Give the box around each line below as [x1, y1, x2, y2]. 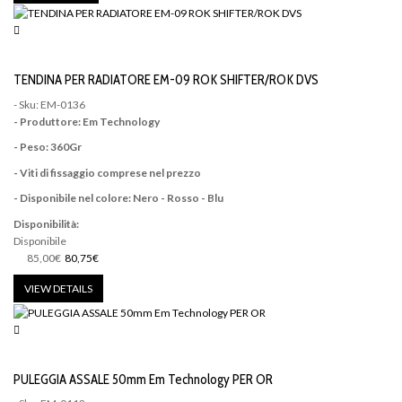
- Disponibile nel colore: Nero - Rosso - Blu [13, 191, 223, 205]
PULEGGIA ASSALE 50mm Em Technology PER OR [13, 371, 273, 388]
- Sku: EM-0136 [13, 97, 85, 111]
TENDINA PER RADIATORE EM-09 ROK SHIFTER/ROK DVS [13, 72, 319, 89]
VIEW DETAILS [24, 282, 92, 296]
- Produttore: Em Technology [13, 114, 160, 128]
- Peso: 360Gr [13, 140, 82, 154]
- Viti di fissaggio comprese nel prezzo [13, 165, 201, 179]
